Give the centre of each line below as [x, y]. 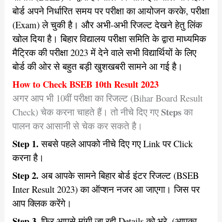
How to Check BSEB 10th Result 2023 [85, 84]
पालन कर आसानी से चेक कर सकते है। [77, 126]
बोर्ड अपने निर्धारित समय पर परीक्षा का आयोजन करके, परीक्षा [111, 11]
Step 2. [25, 175]
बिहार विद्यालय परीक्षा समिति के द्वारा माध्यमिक [133, 39]
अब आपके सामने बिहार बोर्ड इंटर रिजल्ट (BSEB [118, 175]
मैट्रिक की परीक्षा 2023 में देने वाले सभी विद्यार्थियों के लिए [104, 53]
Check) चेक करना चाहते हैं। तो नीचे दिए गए [86, 112]
